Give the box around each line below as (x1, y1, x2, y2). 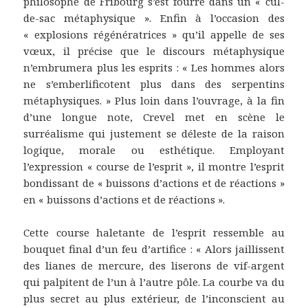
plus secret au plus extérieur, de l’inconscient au (23, 291, 285, 305)
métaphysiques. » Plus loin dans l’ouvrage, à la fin (23, 93, 285, 107)
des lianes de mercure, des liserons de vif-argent (23, 258, 285, 272)
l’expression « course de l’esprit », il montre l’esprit (23, 159, 285, 173)
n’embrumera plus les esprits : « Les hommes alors (23, 60, 285, 74)
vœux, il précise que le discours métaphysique (23, 43, 285, 58)
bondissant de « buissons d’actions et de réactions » (23, 175, 285, 190)
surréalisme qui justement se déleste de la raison (23, 126, 285, 140)
